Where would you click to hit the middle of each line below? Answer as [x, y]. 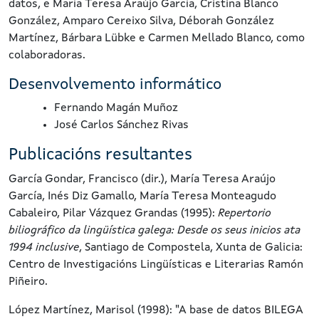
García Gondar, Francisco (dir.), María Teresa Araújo [142, 179]
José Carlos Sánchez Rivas [121, 125]
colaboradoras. [47, 56]
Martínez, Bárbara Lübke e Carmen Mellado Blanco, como [157, 38]
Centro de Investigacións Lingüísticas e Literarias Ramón [156, 265]
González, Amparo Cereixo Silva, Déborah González [141, 21]
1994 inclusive [44, 248]
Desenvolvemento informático [115, 85]
